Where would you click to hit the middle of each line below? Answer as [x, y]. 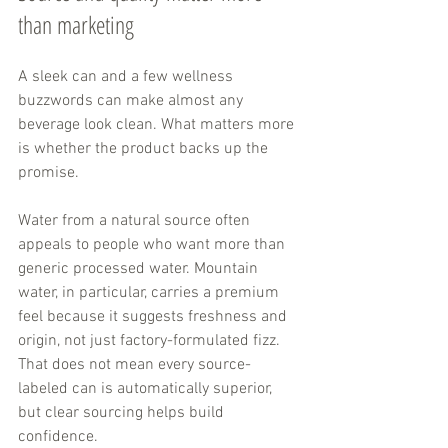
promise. [48, 173]
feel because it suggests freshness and [154, 317]
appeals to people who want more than [153, 245]
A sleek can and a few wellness [127, 77]
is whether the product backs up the [145, 149]
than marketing [76, 25]
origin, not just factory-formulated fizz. [151, 341]
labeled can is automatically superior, [147, 389]
